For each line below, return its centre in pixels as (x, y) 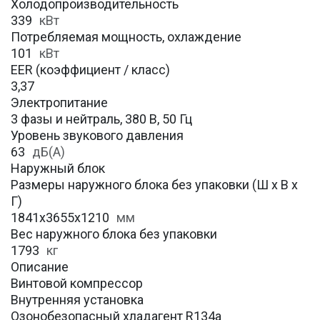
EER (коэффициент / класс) (90, 70)
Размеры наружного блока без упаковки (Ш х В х (154, 185)
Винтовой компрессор (77, 284)
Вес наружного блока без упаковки (114, 234)
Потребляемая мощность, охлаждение (126, 37)
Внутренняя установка (77, 300)
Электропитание (59, 103)
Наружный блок (58, 169)
